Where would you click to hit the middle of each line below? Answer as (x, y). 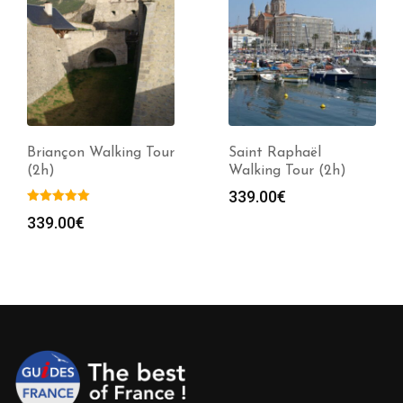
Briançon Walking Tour (101, 152)
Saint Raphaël (275, 152)
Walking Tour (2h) (287, 170)
